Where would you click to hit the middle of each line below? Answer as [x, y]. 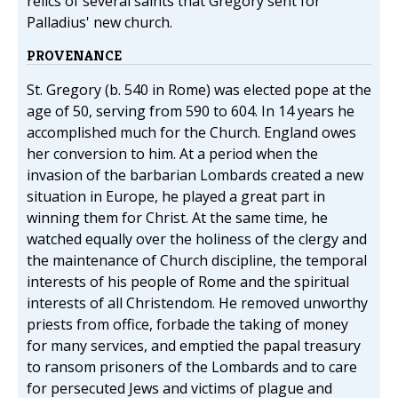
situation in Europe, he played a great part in [176, 197]
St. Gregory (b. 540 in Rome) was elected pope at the [199, 90]
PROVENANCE [74, 56]
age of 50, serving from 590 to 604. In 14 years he [191, 111]
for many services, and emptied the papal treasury [194, 346]
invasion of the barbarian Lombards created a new [195, 175]
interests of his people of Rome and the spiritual [188, 282]
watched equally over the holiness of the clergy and [197, 239]
